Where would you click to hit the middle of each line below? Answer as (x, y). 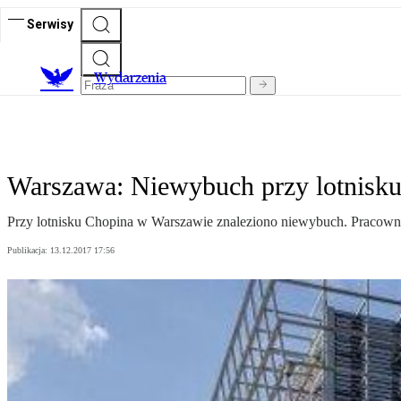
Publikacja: (29, 251)
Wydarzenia (130, 78)
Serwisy (50, 24)
